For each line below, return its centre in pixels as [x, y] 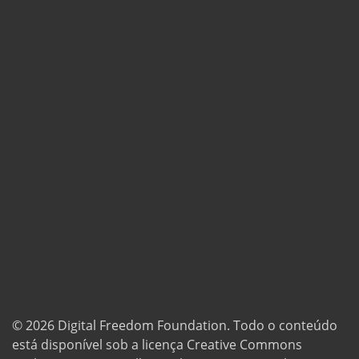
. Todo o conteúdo [282, 325]
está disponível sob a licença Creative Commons [157, 344]
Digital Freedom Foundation [142, 325]
